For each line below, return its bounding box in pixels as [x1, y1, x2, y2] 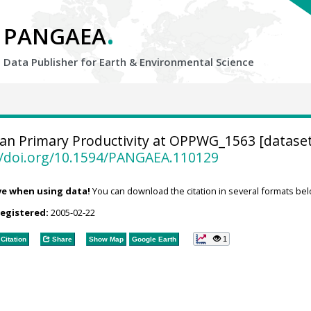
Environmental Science [140, 55, 254, 69]
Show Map [88, 235, 124, 243]
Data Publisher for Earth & [3, 55, 140, 69]
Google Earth [131, 235, 176, 243]
